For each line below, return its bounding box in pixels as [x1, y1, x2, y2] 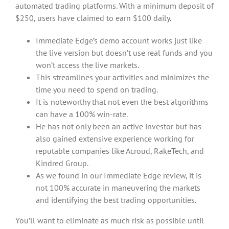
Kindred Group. [36, 158, 88, 168]
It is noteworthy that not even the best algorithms [36, 97, 209, 107]
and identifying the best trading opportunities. [36, 195, 196, 205]
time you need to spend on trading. [36, 84, 158, 95]
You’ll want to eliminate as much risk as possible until [15, 215, 204, 225]
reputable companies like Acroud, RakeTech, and [36, 146, 204, 156]
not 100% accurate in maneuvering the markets [36, 182, 200, 193]
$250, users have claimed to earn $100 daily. [15, 13, 171, 23]
